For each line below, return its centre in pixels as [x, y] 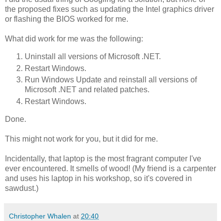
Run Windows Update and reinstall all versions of [111, 80]
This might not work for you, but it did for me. [81, 139]
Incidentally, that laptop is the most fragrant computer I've [103, 159]
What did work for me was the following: [74, 38]
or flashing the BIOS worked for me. [67, 19]
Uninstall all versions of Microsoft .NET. [93, 56]
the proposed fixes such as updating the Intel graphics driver [110, 9]
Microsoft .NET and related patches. [87, 90]
